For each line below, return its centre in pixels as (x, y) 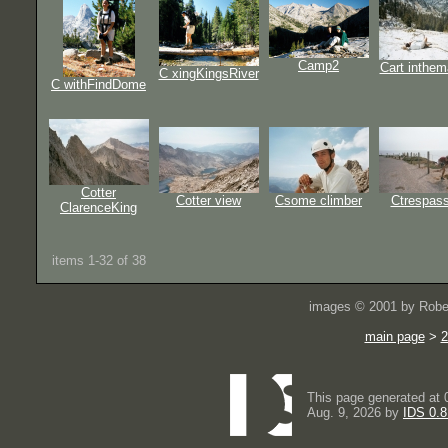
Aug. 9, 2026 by (355, 412)
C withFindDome (98, 84)
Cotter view (208, 200)
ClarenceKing (98, 207)
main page (394, 336)
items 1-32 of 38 (98, 260)
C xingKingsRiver (208, 73)
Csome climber (318, 200)
